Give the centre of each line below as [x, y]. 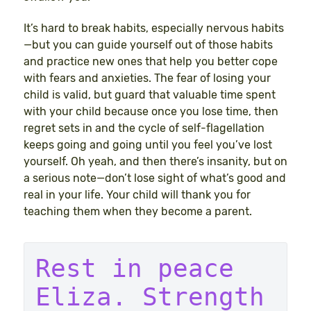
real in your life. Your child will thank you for [137, 195]
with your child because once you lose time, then [151, 112]
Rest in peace [135, 269]
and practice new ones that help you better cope [151, 62]
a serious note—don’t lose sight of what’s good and [155, 178]
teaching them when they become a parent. [138, 212]
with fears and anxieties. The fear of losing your [147, 78]
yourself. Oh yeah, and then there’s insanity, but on [155, 162]
